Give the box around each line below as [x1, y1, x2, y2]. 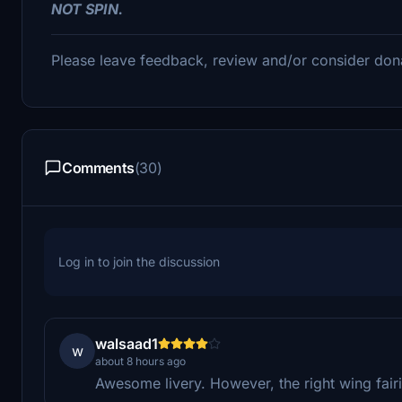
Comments [62, 158, 135, 177]
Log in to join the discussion [58, 253, 220, 269]
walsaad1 [95, 334, 158, 353]
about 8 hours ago [95, 354, 186, 368]
